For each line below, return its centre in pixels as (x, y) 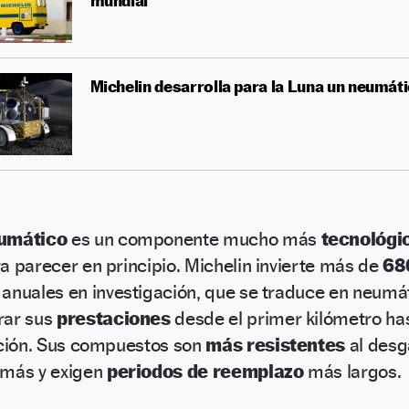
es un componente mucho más (196, 239)
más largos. (352, 372)
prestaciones (115, 319)
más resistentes (276, 345)
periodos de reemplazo (205, 372)
